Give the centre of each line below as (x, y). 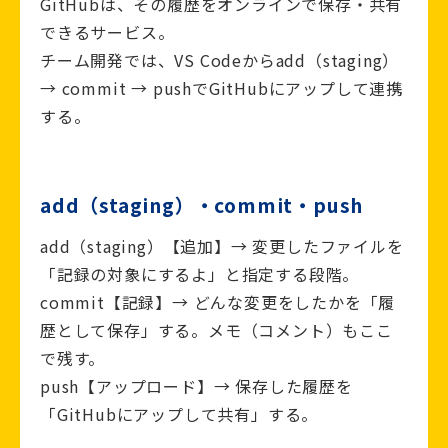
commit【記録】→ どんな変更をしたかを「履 (218, 302)
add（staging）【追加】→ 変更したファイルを (222, 246)
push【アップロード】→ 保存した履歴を (196, 386)
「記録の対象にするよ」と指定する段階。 (200, 274)
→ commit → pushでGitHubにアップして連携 (221, 88)
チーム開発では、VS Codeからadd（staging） (220, 60)
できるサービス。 (107, 32)
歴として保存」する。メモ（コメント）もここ (216, 330)
